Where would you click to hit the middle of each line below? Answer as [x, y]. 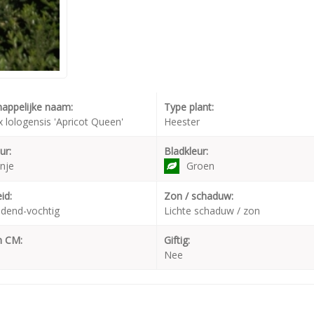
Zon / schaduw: [199, 196]
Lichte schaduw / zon [212, 211]
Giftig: [177, 240]
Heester [182, 122]
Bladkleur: [186, 151]
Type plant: [189, 107]
